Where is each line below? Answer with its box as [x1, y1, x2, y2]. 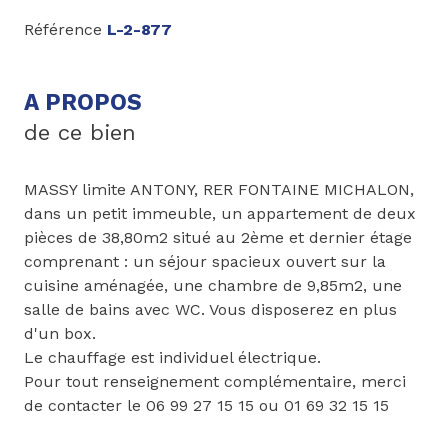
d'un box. [24, 324, 96, 344]
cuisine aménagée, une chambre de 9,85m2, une [24, 276, 402, 296]
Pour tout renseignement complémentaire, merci [24, 372, 406, 392]
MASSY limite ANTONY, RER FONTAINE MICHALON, [24, 180, 414, 200]
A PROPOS [24, 89, 142, 117]
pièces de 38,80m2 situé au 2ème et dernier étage [24, 228, 412, 248]
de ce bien [24, 119, 136, 146]
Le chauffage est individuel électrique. [24, 348, 321, 368]
